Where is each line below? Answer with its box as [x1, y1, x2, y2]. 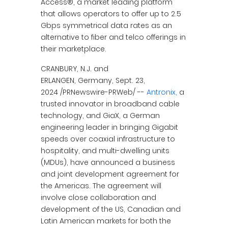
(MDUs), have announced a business [41, 157, 175, 167]
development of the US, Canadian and [41, 204, 181, 214]
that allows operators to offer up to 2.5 [41, 9, 181, 19]
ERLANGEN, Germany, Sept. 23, [41, 75, 145, 85]
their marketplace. [41, 44, 106, 54]
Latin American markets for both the [41, 216, 171, 226]
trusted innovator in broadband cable [41, 99, 180, 109]
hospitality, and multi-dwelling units [41, 146, 169, 156]
